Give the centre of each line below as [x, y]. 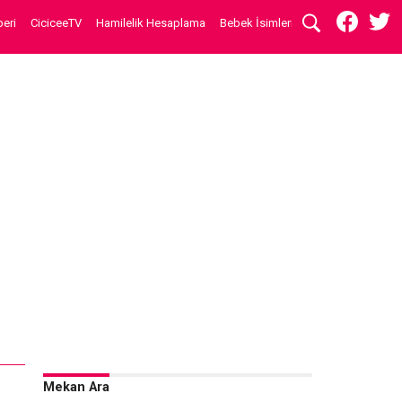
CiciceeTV [56, 22]
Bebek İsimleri [257, 22]
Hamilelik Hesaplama [151, 22]
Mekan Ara [76, 387]
